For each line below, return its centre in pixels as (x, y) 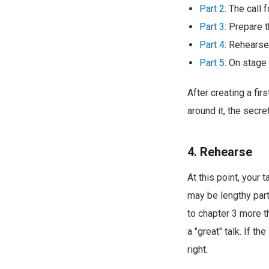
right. (198, 249)
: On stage (246, 62)
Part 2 (212, 8)
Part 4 (212, 44)
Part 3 (212, 26)
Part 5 (212, 62)
